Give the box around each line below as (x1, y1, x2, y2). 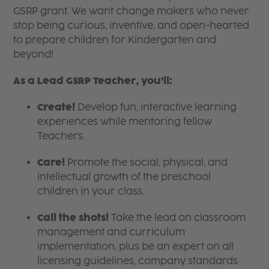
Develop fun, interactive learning (75, 101, 237, 113)
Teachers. (37, 130, 88, 142)
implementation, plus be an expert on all (37, 240, 234, 252)
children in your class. (37, 185, 147, 197)
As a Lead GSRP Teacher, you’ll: (13, 74, 175, 86)
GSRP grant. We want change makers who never (13, 5, 250, 17)
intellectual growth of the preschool (37, 171, 211, 183)
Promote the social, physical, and (65, 156, 228, 168)
